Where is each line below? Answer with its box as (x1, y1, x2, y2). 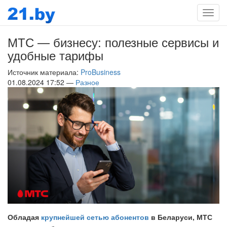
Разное (75, 77, 99, 87)
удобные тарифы (8, 46, 103, 64)
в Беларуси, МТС (149, 211, 212, 222)
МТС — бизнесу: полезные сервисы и (8, 33, 219, 51)
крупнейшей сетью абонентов (41, 211, 149, 222)
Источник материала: (8, 67, 81, 77)
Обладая (8, 211, 41, 222)
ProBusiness (81, 67, 125, 77)
